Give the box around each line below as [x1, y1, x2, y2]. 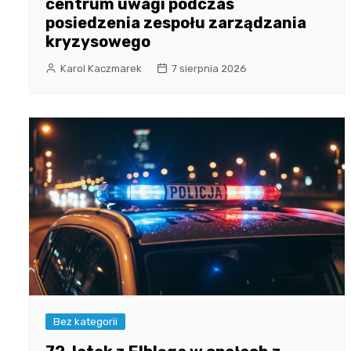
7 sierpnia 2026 [172, 63, 247, 75]
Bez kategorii [53, 315, 118, 327]
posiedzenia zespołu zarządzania [45, 13, 306, 33]
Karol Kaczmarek [60, 63, 142, 75]
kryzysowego [45, 32, 150, 52]
